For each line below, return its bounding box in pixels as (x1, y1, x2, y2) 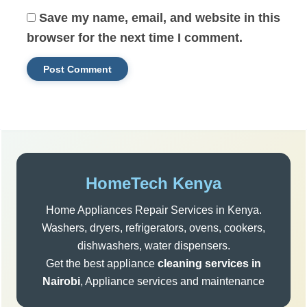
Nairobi (42, 275, 80, 287)
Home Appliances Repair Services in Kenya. (45, 204, 262, 216)
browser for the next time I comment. (26, 31, 243, 45)
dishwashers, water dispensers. (77, 239, 230, 251)
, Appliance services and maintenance (80, 275, 265, 287)
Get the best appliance (46, 257, 158, 269)
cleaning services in (158, 257, 261, 269)
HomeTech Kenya (86, 173, 221, 193)
